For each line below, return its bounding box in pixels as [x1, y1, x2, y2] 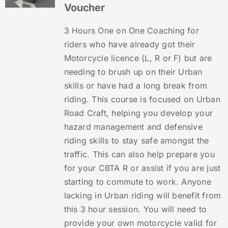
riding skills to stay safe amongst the [64, 135, 209, 146]
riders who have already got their [64, 39, 195, 50]
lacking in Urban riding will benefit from [64, 190, 221, 201]
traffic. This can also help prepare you [64, 149, 215, 160]
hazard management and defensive [64, 122, 203, 132]
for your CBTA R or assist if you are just [64, 163, 221, 174]
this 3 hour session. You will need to [64, 204, 207, 215]
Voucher [64, 2, 105, 14]
